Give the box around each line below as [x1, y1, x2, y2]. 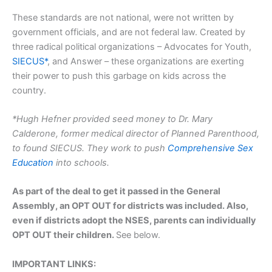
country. [12, 84, 49, 96]
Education [12, 157, 56, 169]
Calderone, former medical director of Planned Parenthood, [12, 128, 259, 140]
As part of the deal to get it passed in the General [12, 186, 220, 197]
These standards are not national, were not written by [12, 12, 234, 23]
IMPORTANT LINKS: [12, 258, 96, 270]
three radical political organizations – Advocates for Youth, [12, 41, 251, 52]
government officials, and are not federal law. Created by [12, 26, 245, 38]
